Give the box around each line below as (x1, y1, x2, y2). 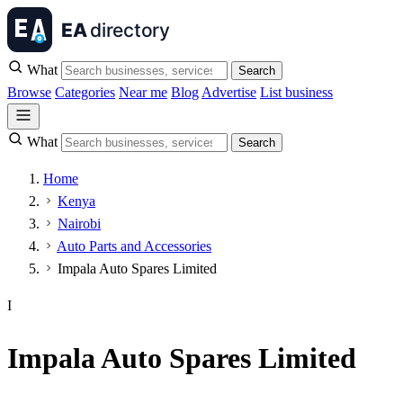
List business (260, 85, 333, 100)
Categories (55, 85, 115, 100)
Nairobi (58, 216, 101, 231)
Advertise (201, 85, 256, 100)
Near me (119, 85, 167, 100)
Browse (7, 85, 51, 100)
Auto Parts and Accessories (57, 238, 211, 254)
